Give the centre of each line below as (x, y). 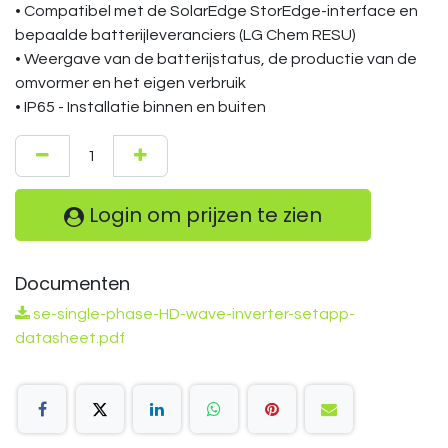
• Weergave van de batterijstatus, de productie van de (216, 59)
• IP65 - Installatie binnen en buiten (140, 107)
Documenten (72, 283)
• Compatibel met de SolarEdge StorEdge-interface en (216, 11)
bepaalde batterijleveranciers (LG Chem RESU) (185, 35)
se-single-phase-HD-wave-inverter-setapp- (192, 314)
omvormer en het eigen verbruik (130, 83)
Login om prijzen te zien (203, 215)
